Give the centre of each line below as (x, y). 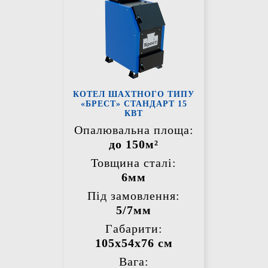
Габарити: (134, 229)
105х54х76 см (134, 243)
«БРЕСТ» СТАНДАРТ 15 (134, 104)
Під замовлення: (134, 196)
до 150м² (134, 144)
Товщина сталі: (134, 163)
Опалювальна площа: (134, 130)
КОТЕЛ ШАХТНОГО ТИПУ (134, 95)
